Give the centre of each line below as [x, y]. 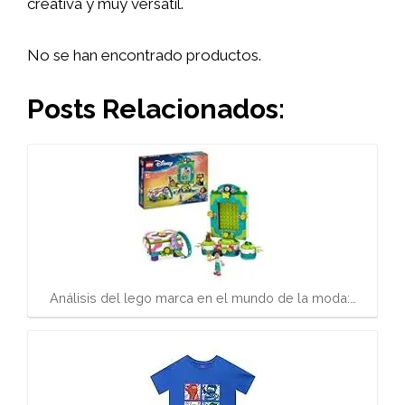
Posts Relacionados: [156, 108]
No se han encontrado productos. [144, 55]
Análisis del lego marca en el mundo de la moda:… [202, 298]
